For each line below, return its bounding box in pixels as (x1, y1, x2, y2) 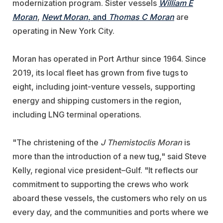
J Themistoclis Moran (101, 137, 182, 148)
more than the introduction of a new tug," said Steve (12, 151, 207, 162)
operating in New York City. (12, 26, 114, 36)
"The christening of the (12, 137, 101, 148)
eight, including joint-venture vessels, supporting (12, 82, 195, 92)
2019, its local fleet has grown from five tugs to (12, 68, 188, 78)
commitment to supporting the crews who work (12, 179, 189, 190)
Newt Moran (42, 12, 88, 22)
